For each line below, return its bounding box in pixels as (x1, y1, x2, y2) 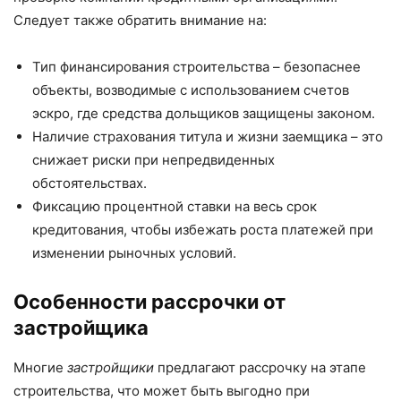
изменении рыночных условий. (32, 243, 236, 261)
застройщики (67, 358, 154, 376)
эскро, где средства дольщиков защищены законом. (32, 104, 375, 122)
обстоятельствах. (32, 174, 147, 192)
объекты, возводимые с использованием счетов (32, 81, 349, 98)
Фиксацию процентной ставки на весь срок (32, 197, 317, 215)
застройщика (13, 315, 149, 339)
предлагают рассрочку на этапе (154, 358, 366, 376)
